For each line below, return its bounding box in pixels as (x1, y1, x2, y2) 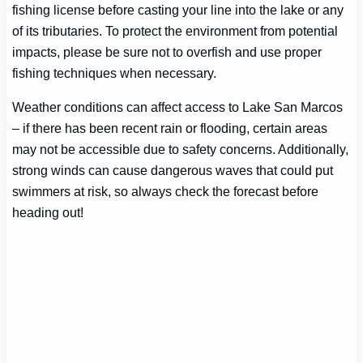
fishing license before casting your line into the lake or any (12, 2, 344, 17)
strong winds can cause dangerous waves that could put (12, 162, 334, 177)
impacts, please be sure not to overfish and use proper (12, 44, 322, 59)
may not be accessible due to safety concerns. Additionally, (12, 141, 349, 156)
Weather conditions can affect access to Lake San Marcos (12, 99, 344, 114)
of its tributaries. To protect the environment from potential (12, 23, 339, 38)
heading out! (12, 204, 84, 220)
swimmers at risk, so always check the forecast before (12, 183, 319, 199)
